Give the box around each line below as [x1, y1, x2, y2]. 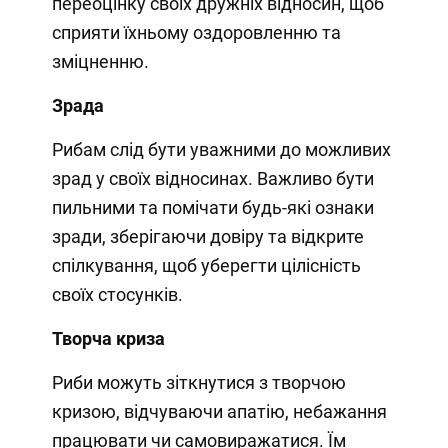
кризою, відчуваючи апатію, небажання [51, 400, 387, 422]
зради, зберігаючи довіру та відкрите [51, 225, 364, 247]
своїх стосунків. [51, 283, 183, 305]
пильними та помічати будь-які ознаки [51, 196, 374, 218]
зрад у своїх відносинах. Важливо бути [51, 167, 374, 189]
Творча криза [51, 327, 165, 349]
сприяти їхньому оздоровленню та [51, 21, 341, 43]
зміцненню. [51, 50, 149, 72]
